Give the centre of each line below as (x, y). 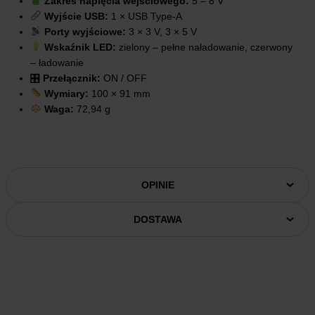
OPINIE (157, 185)
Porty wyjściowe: (85, 31)
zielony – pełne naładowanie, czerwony (204, 47)
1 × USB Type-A (145, 16)
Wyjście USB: (76, 16)
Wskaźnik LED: (80, 47)
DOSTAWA (157, 219)
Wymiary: (66, 93)
